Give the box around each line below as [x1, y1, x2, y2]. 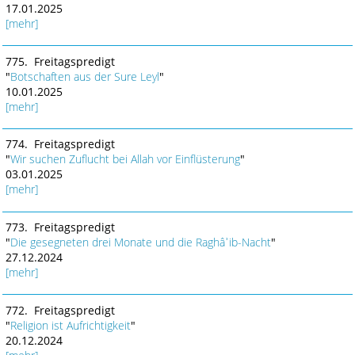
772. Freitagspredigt [5, 302, 115, 318]
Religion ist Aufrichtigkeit [10, 317, 131, 333]
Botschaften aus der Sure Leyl [10, 68, 159, 84]
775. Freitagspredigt [5, 53, 115, 69]
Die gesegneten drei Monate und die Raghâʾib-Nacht [10, 235, 271, 250]
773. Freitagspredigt [5, 219, 115, 235]
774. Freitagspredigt [5, 136, 115, 152]
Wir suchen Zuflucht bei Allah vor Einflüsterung [10, 151, 240, 167]
